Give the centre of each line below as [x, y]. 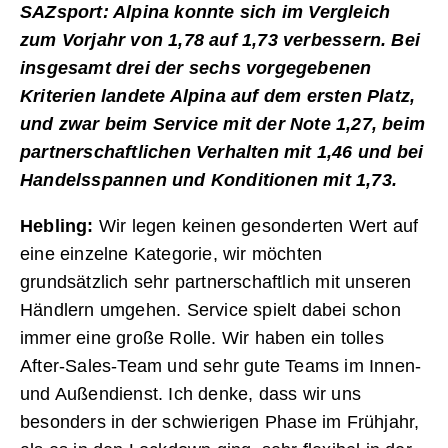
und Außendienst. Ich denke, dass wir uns [191, 394]
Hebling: [59, 226]
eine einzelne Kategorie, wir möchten [171, 254]
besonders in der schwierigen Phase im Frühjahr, [220, 422]
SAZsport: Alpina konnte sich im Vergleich [205, 12]
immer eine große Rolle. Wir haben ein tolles [202, 338]
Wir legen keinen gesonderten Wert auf [258, 226]
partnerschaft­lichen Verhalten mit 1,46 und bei [222, 152]
